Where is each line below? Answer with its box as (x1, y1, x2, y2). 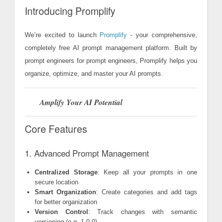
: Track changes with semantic (88, 208, 198, 216)
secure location (35, 178, 78, 186)
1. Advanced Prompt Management (25, 147, 149, 160)
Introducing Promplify (25, 4, 115, 18)
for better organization (35, 198, 97, 206)
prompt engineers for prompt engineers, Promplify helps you (25, 57, 197, 65)
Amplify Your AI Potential (40, 97, 122, 108)
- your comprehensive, (127, 31, 198, 39)
